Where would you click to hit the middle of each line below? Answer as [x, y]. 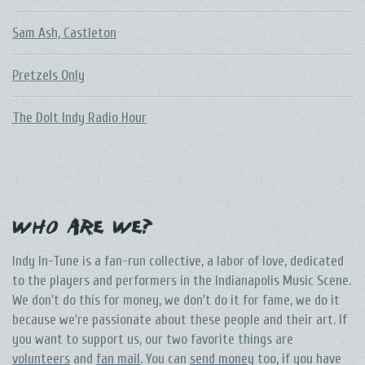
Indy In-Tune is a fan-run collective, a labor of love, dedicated [178, 261]
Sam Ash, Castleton [64, 33]
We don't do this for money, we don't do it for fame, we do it [176, 300]
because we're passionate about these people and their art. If [180, 319]
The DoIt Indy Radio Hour [79, 118]
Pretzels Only [48, 76]
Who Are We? [82, 229]
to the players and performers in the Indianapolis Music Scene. [182, 280]
